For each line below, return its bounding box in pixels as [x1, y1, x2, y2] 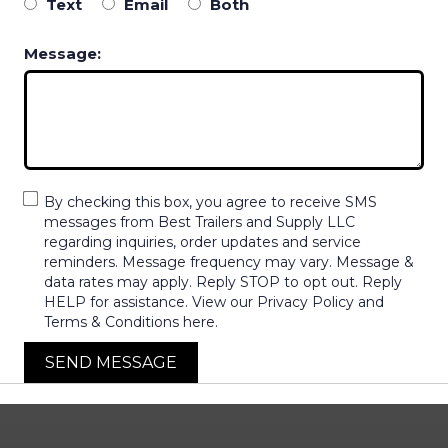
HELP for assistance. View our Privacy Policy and [44, 292, 384, 311]
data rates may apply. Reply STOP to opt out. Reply [44, 272, 402, 291]
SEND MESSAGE [45, 352, 177, 372]
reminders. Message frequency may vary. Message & [44, 252, 414, 271]
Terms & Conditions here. [44, 312, 218, 331]
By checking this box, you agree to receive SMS [44, 192, 377, 211]
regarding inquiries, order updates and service [44, 232, 361, 251]
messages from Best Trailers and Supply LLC [44, 212, 355, 231]
